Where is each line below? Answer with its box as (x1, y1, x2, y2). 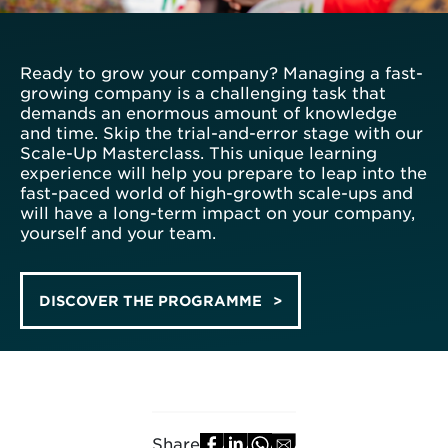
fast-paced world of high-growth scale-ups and (20, 181, 413, 202)
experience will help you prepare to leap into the (20, 161, 427, 182)
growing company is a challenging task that (20, 81, 386, 102)
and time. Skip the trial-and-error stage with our (20, 121, 423, 142)
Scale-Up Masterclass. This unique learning (20, 141, 377, 162)
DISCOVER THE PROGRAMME (39, 291, 263, 309)
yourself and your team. (20, 221, 216, 242)
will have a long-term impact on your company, (20, 201, 415, 222)
